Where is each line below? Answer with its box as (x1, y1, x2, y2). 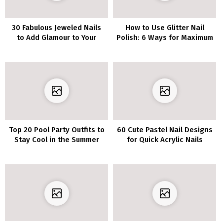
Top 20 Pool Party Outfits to (8, 125, 105, 135)
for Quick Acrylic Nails (126, 135, 203, 145)
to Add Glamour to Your (17, 33, 96, 42)
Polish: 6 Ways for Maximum (116, 33, 213, 42)
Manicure (40, 42, 73, 52)
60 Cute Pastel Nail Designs (116, 125, 213, 135)
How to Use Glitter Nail (125, 23, 204, 32)
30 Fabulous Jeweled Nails (12, 23, 101, 32)
